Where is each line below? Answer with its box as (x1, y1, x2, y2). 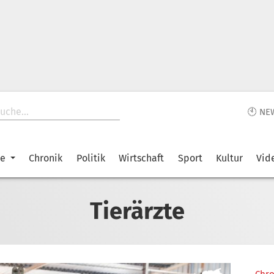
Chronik (29, 152, 63, 164)
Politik (76, 152, 105, 164)
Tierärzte (89, 196, 185, 225)
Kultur (215, 152, 243, 164)
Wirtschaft (119, 152, 165, 164)
